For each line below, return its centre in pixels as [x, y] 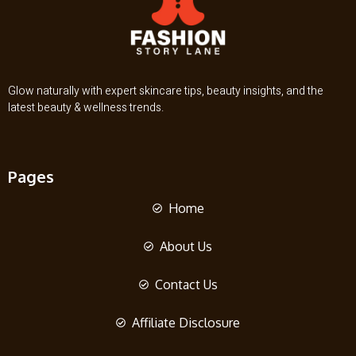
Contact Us [186, 284]
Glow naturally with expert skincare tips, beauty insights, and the [166, 91]
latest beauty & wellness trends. [86, 107]
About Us [186, 246]
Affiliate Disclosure [186, 322]
